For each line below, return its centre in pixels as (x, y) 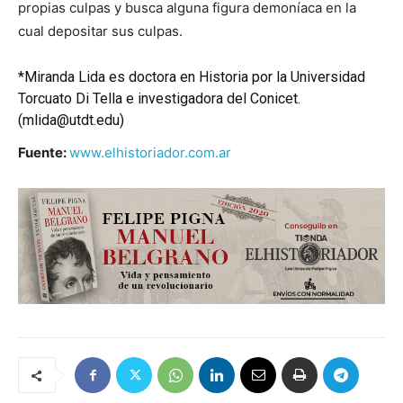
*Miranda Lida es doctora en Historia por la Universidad (192, 77)
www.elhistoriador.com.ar (150, 153)
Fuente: (44, 153)
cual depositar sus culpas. (100, 31)
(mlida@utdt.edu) (71, 121)
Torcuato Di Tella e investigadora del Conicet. (159, 99)
